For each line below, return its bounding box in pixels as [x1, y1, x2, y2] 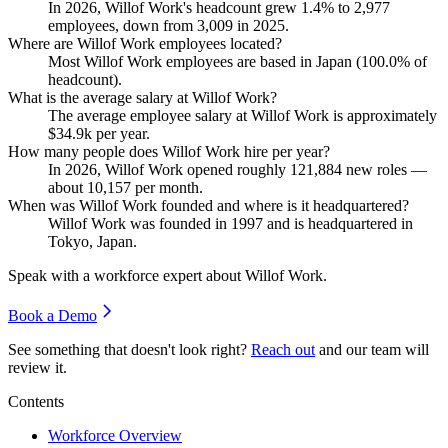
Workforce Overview [48, 426, 182, 444]
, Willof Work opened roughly [97, 160, 290, 178]
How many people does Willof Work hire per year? [8, 142, 330, 160]
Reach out [251, 340, 315, 358]
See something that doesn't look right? [8, 340, 247, 358]
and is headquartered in [263, 214, 413, 232]
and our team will [319, 340, 429, 358]
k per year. [84, 124, 150, 142]
